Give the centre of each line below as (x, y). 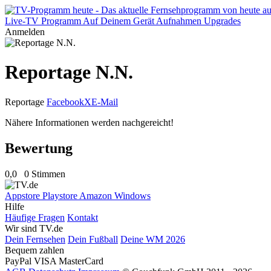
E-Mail (105, 102)
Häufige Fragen (35, 217)
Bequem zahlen (34, 250)
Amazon (97, 195)
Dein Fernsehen (35, 239)
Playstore (61, 195)
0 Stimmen (45, 174)
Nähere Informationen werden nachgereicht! (89, 122)
